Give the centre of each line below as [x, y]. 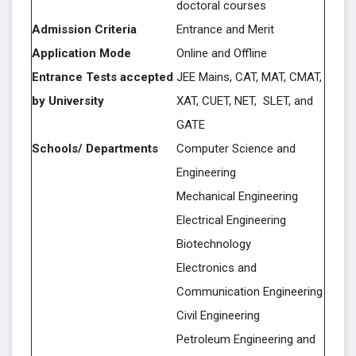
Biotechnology [214, 244]
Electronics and [217, 268]
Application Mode [81, 53]
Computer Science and [236, 149]
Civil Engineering [218, 315]
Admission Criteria [84, 29]
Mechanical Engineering [237, 196]
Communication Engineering [250, 292]
